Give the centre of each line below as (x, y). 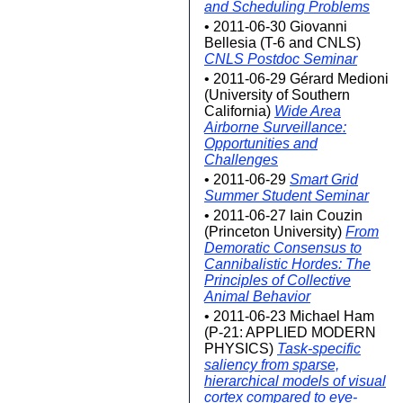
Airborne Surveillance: (275, 127)
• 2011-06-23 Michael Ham (289, 316)
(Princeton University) (275, 232)
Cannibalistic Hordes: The (287, 264)
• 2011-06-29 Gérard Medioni (296, 79)
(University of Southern (277, 95)
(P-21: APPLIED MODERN (290, 332)
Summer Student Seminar (287, 196)
